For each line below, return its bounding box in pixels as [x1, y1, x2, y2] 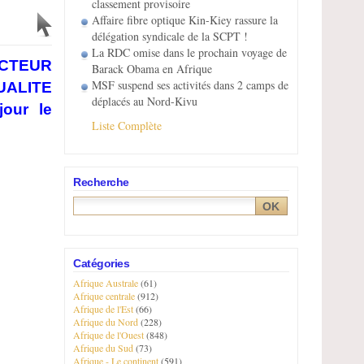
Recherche [73, 175, 129, 188]
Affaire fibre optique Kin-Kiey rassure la [92, 12, 278, 28]
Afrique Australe [73, 276, 138, 289]
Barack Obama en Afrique [92, 61, 212, 76]
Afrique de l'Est [73, 302, 133, 315]
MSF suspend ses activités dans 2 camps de [92, 77, 288, 93]
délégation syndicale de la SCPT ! [92, 28, 248, 44]
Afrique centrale [73, 289, 135, 302]
